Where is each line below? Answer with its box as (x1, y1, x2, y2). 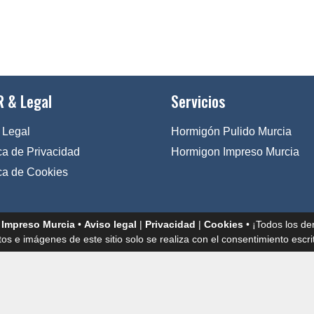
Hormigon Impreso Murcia (171, 146, 299, 158)
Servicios (171, 90, 225, 112)
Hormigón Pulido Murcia (171, 125, 292, 137)
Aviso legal (84, 219, 137, 230)
